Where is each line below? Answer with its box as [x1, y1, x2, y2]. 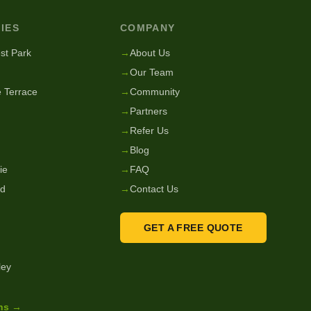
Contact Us [129, 183, 178, 194]
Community [129, 86, 180, 97]
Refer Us [129, 125, 169, 136]
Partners [129, 106, 167, 117]
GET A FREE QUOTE [143, 222, 243, 233]
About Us [129, 47, 170, 58]
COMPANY [119, 22, 176, 33]
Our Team [129, 67, 174, 78]
